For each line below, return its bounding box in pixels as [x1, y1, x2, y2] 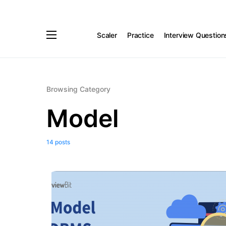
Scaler [97, 30, 117, 39]
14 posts [46, 138, 70, 146]
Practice [127, 30, 154, 39]
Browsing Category [46, 85, 110, 93]
